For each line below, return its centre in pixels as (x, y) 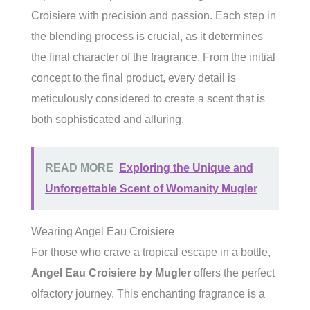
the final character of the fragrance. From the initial (153, 57)
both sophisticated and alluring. (108, 119)
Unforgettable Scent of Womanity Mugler (151, 189)
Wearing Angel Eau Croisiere (103, 231)
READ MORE (79, 168)
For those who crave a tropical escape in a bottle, (151, 252)
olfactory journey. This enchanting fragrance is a (148, 294)
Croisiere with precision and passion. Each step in (154, 16)
